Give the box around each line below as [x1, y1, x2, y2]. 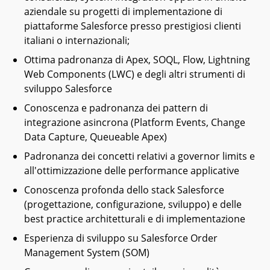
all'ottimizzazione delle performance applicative [24, 164, 239, 177]
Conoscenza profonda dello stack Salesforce [24, 183, 224, 196]
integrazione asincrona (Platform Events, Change [24, 116, 245, 129]
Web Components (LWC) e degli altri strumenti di [24, 67, 245, 81]
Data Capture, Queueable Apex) [24, 130, 167, 143]
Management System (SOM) [24, 246, 149, 259]
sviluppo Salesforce [24, 82, 112, 95]
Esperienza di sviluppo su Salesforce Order [24, 231, 218, 245]
